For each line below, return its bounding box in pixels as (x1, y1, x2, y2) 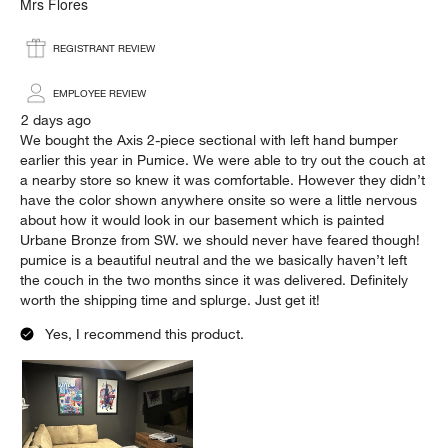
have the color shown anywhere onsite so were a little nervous (20, 191, 418, 210)
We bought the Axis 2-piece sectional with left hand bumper (20, 131, 399, 150)
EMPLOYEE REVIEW (53, 86, 147, 100)
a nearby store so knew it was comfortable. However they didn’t (20, 171, 426, 190)
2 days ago (21, 111, 92, 130)
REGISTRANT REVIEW (53, 41, 156, 55)
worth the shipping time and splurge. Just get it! (20, 291, 321, 310)
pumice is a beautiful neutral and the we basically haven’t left (20, 251, 408, 270)
